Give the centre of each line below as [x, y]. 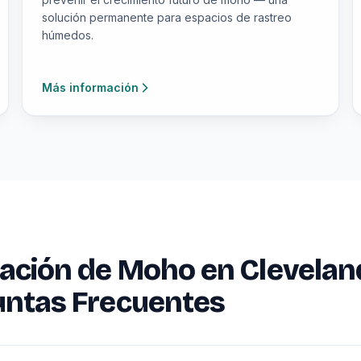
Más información [90, 87]
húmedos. [67, 35]
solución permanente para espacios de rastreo [166, 17]
